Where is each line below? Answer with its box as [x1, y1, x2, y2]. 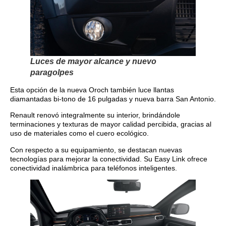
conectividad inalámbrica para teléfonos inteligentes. [10, 163, 177, 172]
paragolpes [30, 68, 74, 77]
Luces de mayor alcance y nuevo [30, 56, 156, 66]
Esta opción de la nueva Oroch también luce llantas [10, 85, 174, 94]
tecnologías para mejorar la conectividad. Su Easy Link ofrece [10, 154, 207, 163]
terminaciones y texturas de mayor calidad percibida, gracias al [10, 120, 211, 129]
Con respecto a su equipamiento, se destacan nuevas [10, 145, 182, 154]
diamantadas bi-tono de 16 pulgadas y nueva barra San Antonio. [10, 94, 216, 103]
